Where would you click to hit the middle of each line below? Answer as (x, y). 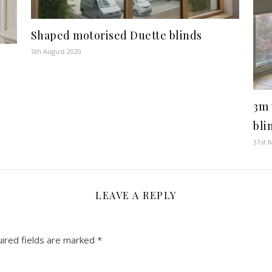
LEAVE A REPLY (136, 195)
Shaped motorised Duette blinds (116, 35)
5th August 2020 (56, 51)
